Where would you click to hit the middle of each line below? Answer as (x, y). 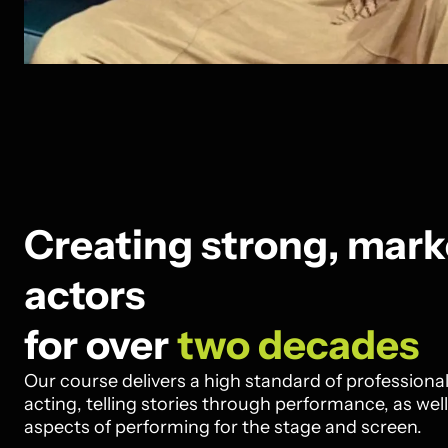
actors (84, 294)
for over (100, 344)
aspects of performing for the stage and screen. (223, 427)
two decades (298, 344)
